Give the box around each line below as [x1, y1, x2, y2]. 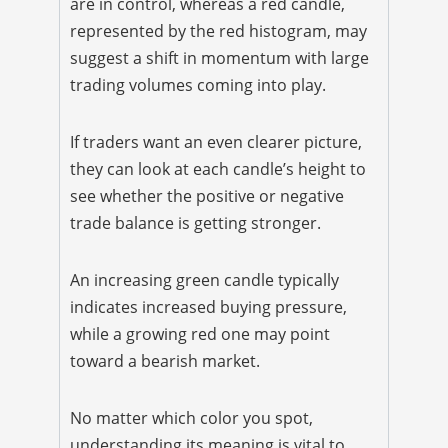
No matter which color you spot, [70, 406, 313, 429]
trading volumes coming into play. [70, 73, 326, 96]
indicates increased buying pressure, [70, 295, 347, 318]
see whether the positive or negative [70, 184, 344, 207]
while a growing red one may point [70, 322, 330, 345]
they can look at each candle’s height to [70, 157, 366, 180]
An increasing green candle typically [70, 268, 339, 291]
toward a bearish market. [70, 349, 260, 372]
